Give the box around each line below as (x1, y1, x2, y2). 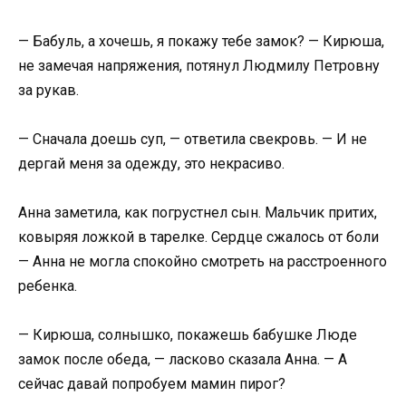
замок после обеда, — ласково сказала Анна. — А (18, 351, 347, 369)
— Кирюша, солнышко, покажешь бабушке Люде (18, 326, 357, 344)
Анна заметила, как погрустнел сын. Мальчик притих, (18, 203, 377, 221)
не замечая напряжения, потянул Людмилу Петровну (18, 56, 380, 74)
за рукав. (18, 81, 79, 99)
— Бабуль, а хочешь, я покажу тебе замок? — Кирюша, (18, 32, 384, 50)
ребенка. (18, 276, 77, 295)
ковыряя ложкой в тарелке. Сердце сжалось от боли (18, 227, 379, 246)
